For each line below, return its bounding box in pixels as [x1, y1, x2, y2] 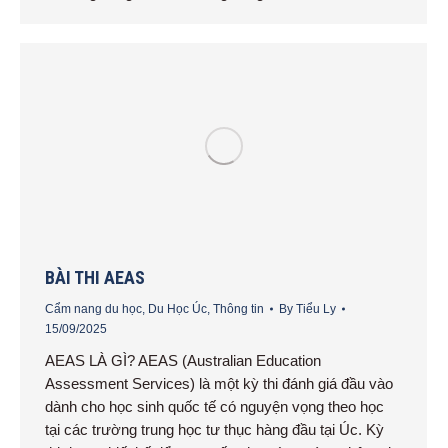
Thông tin [213, 301, 264, 316]
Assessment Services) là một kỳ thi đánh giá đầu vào [45, 374, 393, 392]
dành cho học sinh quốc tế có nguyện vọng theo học [45, 397, 384, 415]
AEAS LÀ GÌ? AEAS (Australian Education [45, 351, 321, 369]
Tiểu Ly [296, 301, 336, 316]
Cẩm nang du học [45, 301, 142, 316]
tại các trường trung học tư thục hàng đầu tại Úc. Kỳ [45, 420, 384, 438]
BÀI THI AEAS [45, 266, 145, 288]
